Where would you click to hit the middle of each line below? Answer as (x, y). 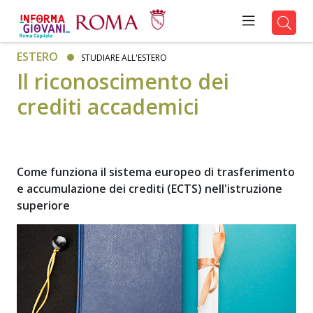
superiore (43, 205)
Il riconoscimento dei (123, 81)
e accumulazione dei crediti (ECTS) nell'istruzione (149, 189)
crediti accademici (108, 107)
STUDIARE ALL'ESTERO (124, 58)
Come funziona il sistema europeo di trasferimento (155, 172)
